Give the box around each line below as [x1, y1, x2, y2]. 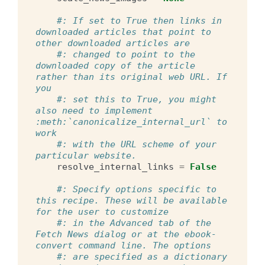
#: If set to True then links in [57, 15, 222, 26]
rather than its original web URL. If [35, 71, 227, 82]
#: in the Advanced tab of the [57, 217, 211, 228]
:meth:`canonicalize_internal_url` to [35, 116, 227, 127]
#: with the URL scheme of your [57, 138, 216, 150]
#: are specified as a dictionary [57, 251, 227, 262]
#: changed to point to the [57, 49, 195, 60]
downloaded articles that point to [35, 26, 211, 37]
